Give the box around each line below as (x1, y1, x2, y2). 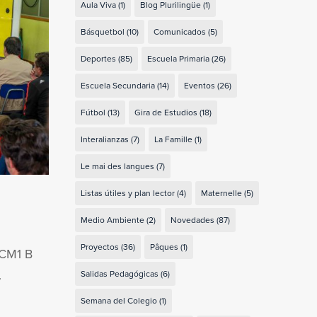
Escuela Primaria (146, 52, 209, 64)
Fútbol (80, 105, 105, 118)
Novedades (170, 213, 214, 226)
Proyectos (80, 240, 119, 253)
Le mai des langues (80, 159, 154, 172)
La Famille (154, 132, 192, 145)
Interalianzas (80, 132, 129, 145)
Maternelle (200, 186, 242, 199)
